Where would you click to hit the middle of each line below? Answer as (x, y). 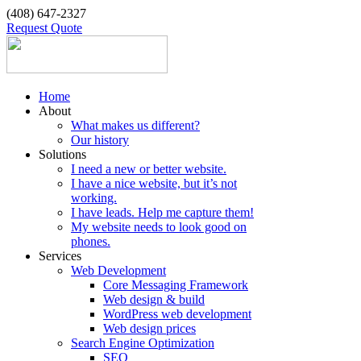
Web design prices (149, 328)
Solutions (62, 154)
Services (60, 256)
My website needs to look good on (159, 227)
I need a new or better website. (149, 169)
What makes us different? (135, 125)
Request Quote (44, 28)
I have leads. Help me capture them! (162, 212)
